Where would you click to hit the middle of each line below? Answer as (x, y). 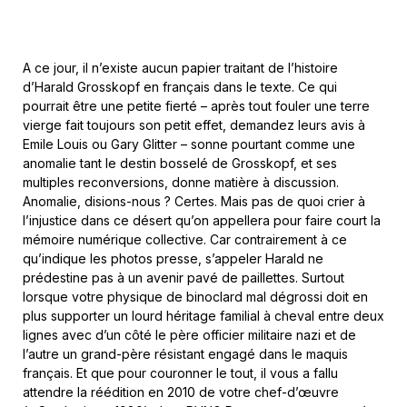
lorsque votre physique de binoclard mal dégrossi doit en (195, 297)
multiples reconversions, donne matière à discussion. (181, 183)
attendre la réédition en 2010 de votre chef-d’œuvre (181, 392)
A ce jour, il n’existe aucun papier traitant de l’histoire (180, 68)
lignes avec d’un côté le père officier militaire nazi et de (189, 335)
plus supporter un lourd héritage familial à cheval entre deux (203, 316)
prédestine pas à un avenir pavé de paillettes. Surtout (184, 278)
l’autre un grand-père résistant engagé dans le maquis (185, 354)
